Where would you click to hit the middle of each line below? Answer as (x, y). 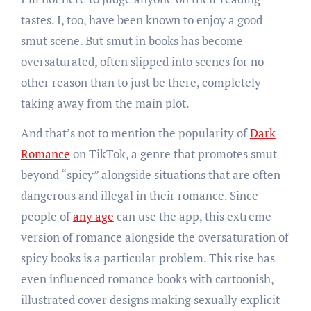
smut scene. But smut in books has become (132, 40)
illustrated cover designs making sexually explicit (150, 299)
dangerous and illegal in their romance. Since (139, 195)
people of (47, 216)
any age (93, 216)
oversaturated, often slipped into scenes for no (142, 61)
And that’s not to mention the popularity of (135, 133)
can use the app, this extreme (192, 216)
